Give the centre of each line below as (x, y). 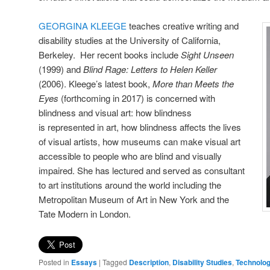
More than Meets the (193, 84)
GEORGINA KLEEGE (83, 26)
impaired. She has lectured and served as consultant (142, 171)
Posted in (54, 262)
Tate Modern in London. (85, 214)
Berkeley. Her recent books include (110, 55)
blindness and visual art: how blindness (115, 113)
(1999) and (61, 69)
